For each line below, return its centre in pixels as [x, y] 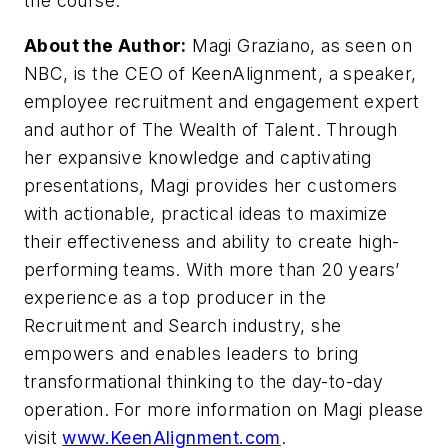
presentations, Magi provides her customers [211, 186]
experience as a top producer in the [175, 298]
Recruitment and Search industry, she [183, 326]
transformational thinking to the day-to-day [204, 382]
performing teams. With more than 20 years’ [212, 270]
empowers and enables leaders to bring [191, 354]
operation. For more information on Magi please [224, 410]
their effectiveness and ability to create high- [212, 242]
